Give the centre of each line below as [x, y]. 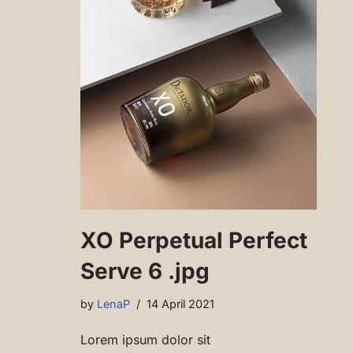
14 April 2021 [180, 304]
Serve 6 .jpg [145, 271]
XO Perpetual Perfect [194, 241]
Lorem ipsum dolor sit [145, 340]
